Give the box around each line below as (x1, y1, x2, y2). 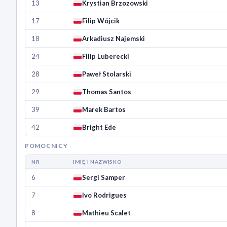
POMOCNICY (25, 142, 68, 150)
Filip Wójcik (82, 17, 120, 25)
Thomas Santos (82, 88, 132, 96)
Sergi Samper (82, 173, 127, 182)
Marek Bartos (82, 105, 126, 114)
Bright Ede (82, 123, 117, 132)
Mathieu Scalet (82, 209, 131, 217)
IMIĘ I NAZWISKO (73, 159, 122, 165)
